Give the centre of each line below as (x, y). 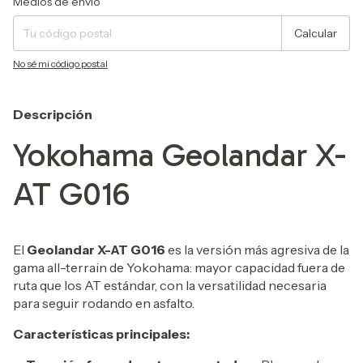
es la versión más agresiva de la (257, 249)
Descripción (53, 115)
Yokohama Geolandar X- (179, 155)
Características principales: (101, 333)
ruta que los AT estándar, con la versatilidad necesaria (170, 285)
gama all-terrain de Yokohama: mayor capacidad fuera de (179, 267)
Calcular (316, 34)
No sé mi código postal (60, 64)
